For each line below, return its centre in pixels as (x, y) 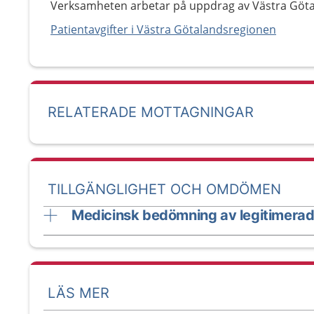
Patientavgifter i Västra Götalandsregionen (163, 29)
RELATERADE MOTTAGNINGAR (151, 112)
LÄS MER (78, 293)
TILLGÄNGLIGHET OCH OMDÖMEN (164, 189)
